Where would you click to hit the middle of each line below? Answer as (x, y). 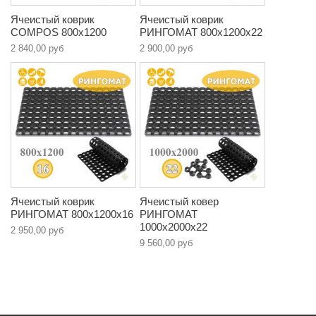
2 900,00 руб (166, 49)
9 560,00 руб (166, 243)
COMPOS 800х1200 (59, 32)
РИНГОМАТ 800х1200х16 (72, 214)
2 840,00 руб (37, 49)
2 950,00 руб (37, 231)
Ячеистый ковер (179, 202)
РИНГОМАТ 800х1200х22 (201, 32)
